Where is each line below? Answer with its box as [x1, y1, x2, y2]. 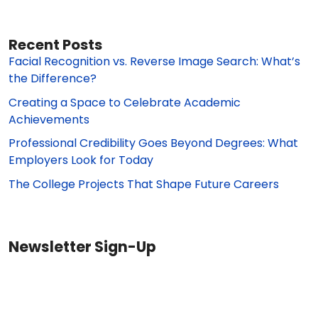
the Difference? [9, 70, 97, 87]
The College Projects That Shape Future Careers [9, 175, 279, 192]
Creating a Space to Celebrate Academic [9, 94, 241, 111]
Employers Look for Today [9, 152, 153, 169]
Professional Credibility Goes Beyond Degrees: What [9, 135, 298, 152]
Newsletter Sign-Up [9, 236, 156, 257]
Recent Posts [9, 35, 102, 55]
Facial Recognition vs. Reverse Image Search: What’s [9, 53, 300, 70]
